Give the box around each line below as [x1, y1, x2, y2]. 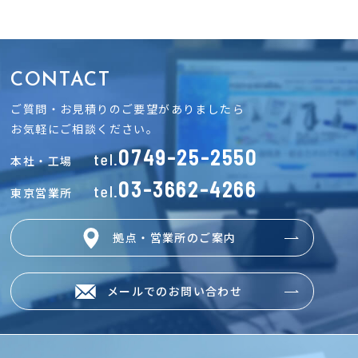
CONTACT [10, 70, 111, 90]
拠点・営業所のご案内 [113, 229, 237, 245]
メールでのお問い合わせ [106, 282, 243, 299]
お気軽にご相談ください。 [10, 120, 159, 137]
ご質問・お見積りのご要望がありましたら [10, 100, 245, 117]
